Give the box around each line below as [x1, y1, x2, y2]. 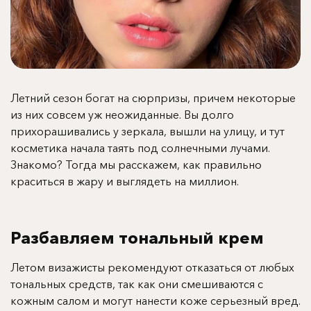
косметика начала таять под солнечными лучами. [10, 140, 270, 155]
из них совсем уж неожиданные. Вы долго [10, 107, 234, 121]
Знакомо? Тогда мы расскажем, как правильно [10, 157, 262, 171]
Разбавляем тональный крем [10, 227, 264, 248]
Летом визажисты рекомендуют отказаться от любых [10, 260, 294, 274]
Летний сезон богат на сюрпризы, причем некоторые [10, 90, 296, 105]
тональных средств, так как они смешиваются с [10, 276, 263, 291]
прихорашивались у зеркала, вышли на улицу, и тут [10, 124, 285, 138]
